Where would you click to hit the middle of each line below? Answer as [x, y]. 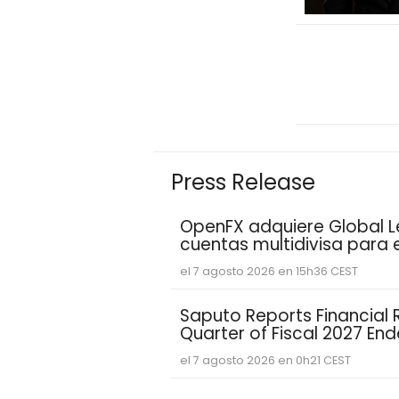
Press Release [243, 183]
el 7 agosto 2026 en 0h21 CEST [265, 360]
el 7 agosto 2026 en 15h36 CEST [269, 271]
